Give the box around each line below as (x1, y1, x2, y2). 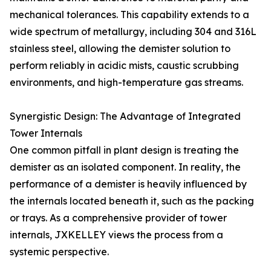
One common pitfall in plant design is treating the (10, 144, 239, 156)
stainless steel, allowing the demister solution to (10, 42, 230, 54)
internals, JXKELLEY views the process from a (10, 229, 223, 241)
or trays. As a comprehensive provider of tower (10, 212, 227, 224)
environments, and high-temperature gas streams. (10, 76, 243, 88)
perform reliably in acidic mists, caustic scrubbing (10, 59, 239, 71)
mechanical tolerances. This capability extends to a (10, 8, 249, 21)
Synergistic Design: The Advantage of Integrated (10, 110, 241, 122)
